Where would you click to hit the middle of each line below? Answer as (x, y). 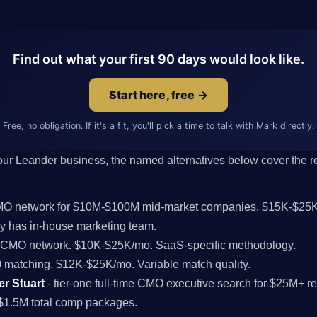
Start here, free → (158, 94)
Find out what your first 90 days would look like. (158, 59)
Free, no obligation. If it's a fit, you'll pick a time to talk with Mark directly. (158, 125)
